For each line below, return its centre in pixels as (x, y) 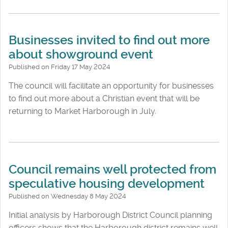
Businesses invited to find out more (109, 40)
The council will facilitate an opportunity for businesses (111, 86)
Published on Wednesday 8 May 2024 (67, 196)
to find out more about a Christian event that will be (104, 99)
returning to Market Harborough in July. (82, 111)
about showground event (81, 55)
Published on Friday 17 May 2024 (59, 67)
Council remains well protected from (112, 169)
